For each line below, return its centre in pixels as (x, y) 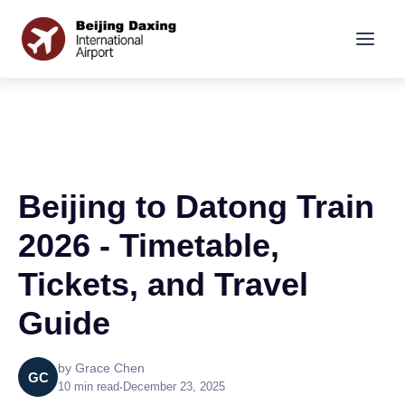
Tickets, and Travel (163, 284)
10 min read (89, 386)
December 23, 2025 (174, 386)
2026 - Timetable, (149, 245)
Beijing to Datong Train (196, 207)
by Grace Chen (101, 367)
